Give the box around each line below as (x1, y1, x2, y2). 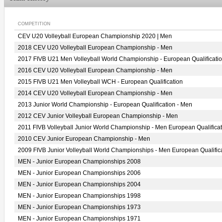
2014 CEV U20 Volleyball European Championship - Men (18, 90, 172, 97)
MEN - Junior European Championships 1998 (18, 192, 141, 199)
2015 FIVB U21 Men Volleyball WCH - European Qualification (18, 78, 183, 85)
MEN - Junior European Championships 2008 (18, 158, 141, 165)
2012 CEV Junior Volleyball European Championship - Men (18, 112, 178, 119)
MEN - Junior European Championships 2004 (18, 181, 141, 188)
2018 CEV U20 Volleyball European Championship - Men (18, 44, 172, 51)
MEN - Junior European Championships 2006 (18, 169, 141, 176)
